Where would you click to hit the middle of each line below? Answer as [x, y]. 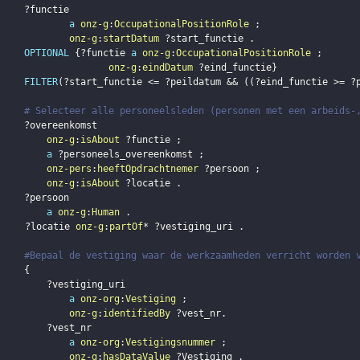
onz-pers [69, 169]
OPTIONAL [46, 53]
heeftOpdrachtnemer [147, 169]
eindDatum [167, 68]
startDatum [131, 39]
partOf [126, 227]
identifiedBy [136, 314]
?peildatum [192, 82]
